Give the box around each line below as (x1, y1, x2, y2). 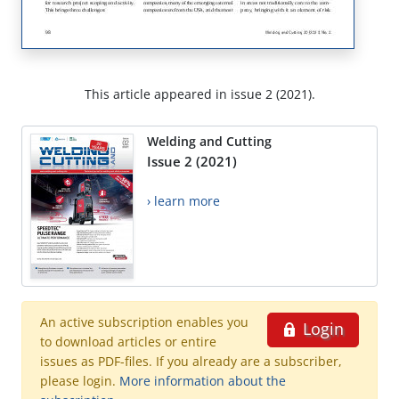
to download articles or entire (40, 333, 216, 351)
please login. (40, 372, 119, 390)
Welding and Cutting (147, 133, 272, 151)
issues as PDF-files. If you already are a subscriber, (40, 353, 342, 370)
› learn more (147, 192, 220, 210)
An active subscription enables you (40, 313, 248, 331)
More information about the (119, 372, 286, 390)
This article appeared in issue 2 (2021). (84, 85, 315, 103)
